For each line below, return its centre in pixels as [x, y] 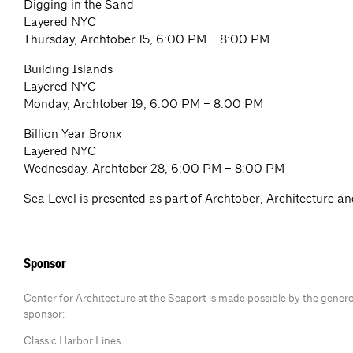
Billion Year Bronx [72, 134]
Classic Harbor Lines [72, 340]
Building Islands [68, 69]
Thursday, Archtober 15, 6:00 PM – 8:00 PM [147, 39]
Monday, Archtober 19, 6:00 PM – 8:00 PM [143, 104]
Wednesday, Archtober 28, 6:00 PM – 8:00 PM [154, 168]
